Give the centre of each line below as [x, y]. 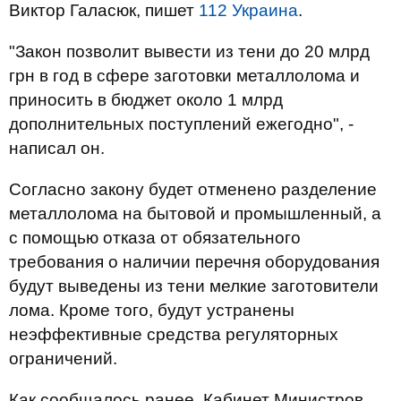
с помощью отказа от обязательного [155, 238]
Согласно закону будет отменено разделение [193, 189]
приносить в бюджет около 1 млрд [146, 100]
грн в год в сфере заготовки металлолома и [184, 76]
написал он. [57, 148]
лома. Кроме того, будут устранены [152, 310]
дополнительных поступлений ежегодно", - [181, 124]
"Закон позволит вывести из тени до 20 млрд [189, 51]
